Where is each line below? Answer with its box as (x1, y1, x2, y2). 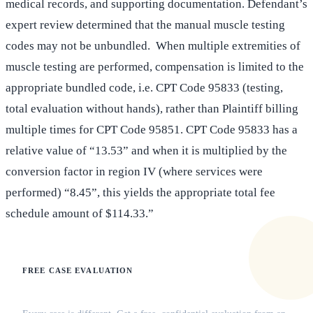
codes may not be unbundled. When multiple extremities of (6, 39, 300, 53)
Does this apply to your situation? (22, 284, 224, 300)
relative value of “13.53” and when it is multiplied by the (6, 144, 287, 158)
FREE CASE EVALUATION (22, 266, 133, 275)
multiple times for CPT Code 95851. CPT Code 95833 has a (6, 123, 298, 137)
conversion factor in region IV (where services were (6, 165, 263, 179)
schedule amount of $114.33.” (6, 207, 154, 221)
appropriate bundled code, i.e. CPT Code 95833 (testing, (6, 81, 283, 95)
